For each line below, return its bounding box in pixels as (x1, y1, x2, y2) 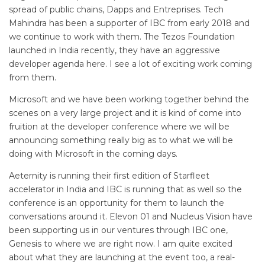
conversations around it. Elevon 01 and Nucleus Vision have (9, 211, 253, 222)
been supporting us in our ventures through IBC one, (9, 224, 228, 235)
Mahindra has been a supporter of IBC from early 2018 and (9, 17, 250, 28)
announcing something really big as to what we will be (9, 134, 233, 146)
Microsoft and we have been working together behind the (9, 93, 249, 105)
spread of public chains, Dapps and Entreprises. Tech (9, 4, 224, 15)
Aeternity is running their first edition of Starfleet (9, 170, 209, 181)
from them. (9, 72, 56, 83)
